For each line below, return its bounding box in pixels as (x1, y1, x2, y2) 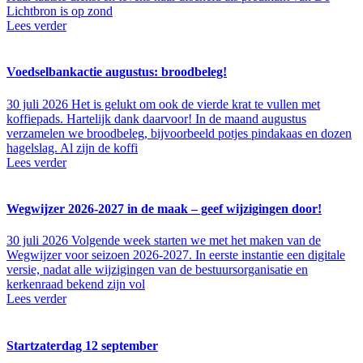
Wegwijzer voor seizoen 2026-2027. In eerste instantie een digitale (6, 248, 345, 263)
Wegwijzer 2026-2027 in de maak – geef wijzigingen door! (6, 202, 322, 216)
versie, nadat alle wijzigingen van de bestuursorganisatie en (6, 263, 308, 277)
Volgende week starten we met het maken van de (71, 233, 321, 248)
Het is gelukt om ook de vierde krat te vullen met (71, 96, 320, 111)
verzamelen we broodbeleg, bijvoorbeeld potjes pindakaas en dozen (6, 126, 352, 140)
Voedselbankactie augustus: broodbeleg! (6, 65, 227, 79)
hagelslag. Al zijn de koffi (6, 140, 138, 155)
